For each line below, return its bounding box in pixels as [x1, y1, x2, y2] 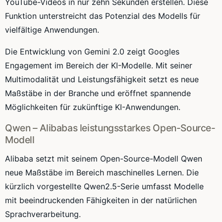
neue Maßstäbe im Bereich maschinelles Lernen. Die [5, 167, 199, 177]
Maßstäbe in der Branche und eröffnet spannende [5, 88, 191, 98]
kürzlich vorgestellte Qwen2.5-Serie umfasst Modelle [5, 181, 204, 191]
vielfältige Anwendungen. [5, 24, 99, 35]
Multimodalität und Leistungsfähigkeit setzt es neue [5, 74, 199, 84]
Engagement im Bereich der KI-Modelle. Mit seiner [5, 60, 192, 70]
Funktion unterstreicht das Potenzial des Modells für [5, 10, 200, 21]
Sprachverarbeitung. [5, 209, 81, 219]
